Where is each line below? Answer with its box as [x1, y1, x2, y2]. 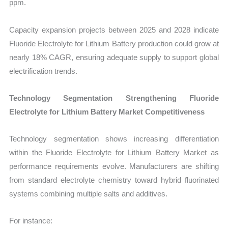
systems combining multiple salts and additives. [9, 189, 168, 198]
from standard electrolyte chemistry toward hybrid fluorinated [9, 176, 219, 185]
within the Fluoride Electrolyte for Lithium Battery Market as [9, 148, 219, 157]
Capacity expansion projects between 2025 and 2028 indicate [9, 25, 219, 34]
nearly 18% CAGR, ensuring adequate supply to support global [9, 52, 219, 62]
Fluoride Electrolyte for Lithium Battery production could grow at [9, 39, 219, 48]
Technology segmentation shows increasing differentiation [9, 134, 219, 144]
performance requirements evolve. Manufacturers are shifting [9, 162, 219, 171]
